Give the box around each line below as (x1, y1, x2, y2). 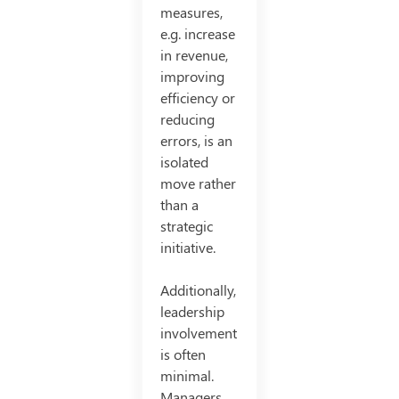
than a (159, 195, 199, 215)
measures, (159, 3, 223, 22)
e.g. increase (159, 24, 235, 44)
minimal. (159, 366, 214, 386)
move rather (159, 174, 236, 193)
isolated (159, 152, 208, 172)
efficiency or (159, 88, 235, 108)
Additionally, (159, 281, 236, 300)
